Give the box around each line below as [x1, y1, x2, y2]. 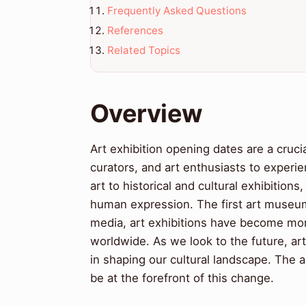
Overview [90, 98, 203, 129]
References [107, 23, 163, 37]
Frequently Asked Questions [107, 3, 247, 17]
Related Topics [107, 43, 180, 57]
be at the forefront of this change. [90, 271, 274, 286]
